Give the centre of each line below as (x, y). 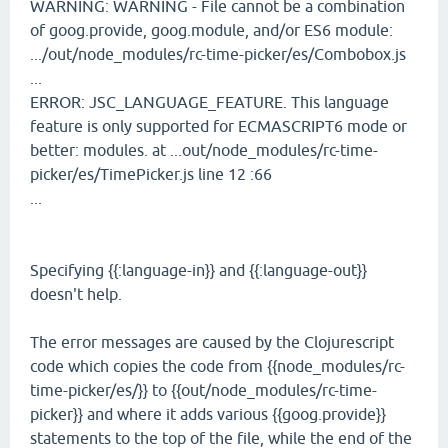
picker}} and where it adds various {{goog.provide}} (208, 414)
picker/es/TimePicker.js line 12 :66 (151, 174)
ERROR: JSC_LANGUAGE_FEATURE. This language (209, 102)
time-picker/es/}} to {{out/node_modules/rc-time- (203, 390)
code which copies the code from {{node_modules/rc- (217, 366)
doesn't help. (76, 294)
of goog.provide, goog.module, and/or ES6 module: (211, 30)
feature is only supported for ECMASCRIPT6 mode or (218, 126)
